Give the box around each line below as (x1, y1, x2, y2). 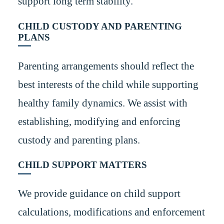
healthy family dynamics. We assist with (17, 97, 187, 108)
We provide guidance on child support (17, 188, 180, 199)
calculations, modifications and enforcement (17, 206, 205, 218)
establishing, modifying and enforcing (17, 115, 180, 127)
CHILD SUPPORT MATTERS (17, 159, 147, 170)
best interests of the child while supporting (17, 78, 198, 90)
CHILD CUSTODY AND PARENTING (17, 20, 182, 31)
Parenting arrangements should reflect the (17, 60, 194, 71)
